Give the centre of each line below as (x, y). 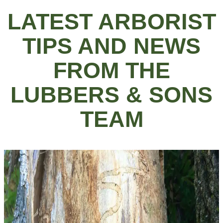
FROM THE (111, 71)
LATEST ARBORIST (111, 22)
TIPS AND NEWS (111, 46)
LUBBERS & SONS (111, 95)
